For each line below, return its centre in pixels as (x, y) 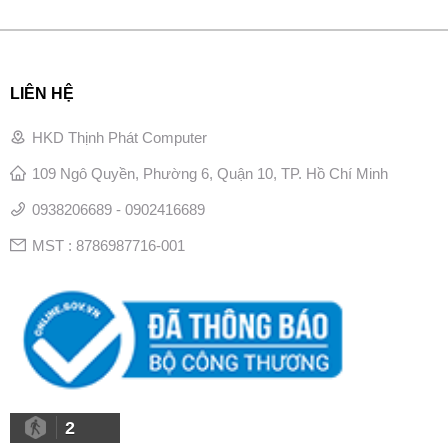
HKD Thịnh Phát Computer (119, 137)
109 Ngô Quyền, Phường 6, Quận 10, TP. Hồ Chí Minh (209, 173)
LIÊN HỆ (41, 93)
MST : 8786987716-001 (108, 245)
